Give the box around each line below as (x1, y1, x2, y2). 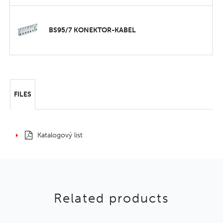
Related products (54, 191, 169, 206)
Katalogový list (37, 131, 83, 139)
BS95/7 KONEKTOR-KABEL (49, 26, 136, 34)
